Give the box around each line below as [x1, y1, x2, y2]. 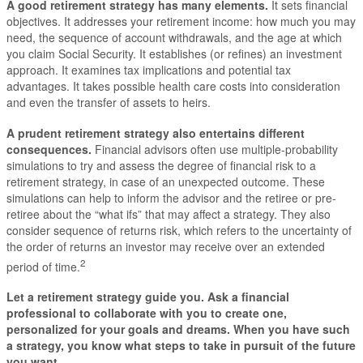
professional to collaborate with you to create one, [6, 305, 287, 322]
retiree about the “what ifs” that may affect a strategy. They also [6, 205, 331, 222]
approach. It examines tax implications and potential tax [6, 62, 291, 79]
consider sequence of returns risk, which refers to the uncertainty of [6, 221, 352, 238]
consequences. [6, 140, 95, 157]
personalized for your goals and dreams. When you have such [6, 321, 350, 338]
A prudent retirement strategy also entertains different [6, 124, 305, 141]
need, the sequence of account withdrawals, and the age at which [6, 29, 342, 46]
